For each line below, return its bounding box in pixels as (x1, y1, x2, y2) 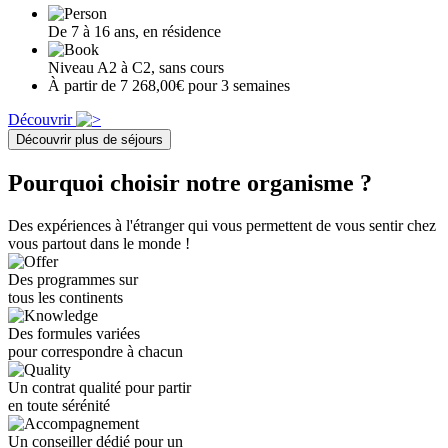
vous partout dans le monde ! (8, 235, 190, 253)
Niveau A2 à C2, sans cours (48, 59, 224, 77)
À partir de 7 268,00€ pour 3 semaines (48, 77, 290, 95)
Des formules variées (8, 325, 140, 343)
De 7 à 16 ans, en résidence (48, 23, 221, 41)
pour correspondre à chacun (8, 343, 183, 361)
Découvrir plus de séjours (16, 132, 163, 148)
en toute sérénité (8, 397, 110, 415)
